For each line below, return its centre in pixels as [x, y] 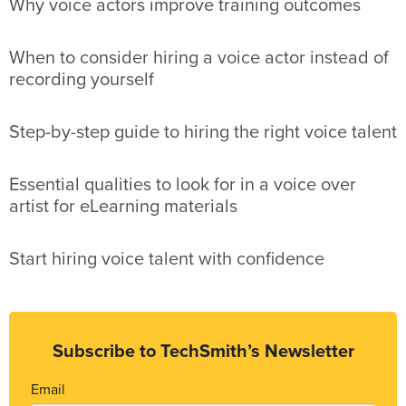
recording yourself [82, 79]
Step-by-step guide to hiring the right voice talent [203, 132]
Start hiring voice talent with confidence [167, 259]
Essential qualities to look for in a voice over [183, 184]
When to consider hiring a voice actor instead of [199, 58]
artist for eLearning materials [123, 206]
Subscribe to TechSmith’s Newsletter [203, 351]
